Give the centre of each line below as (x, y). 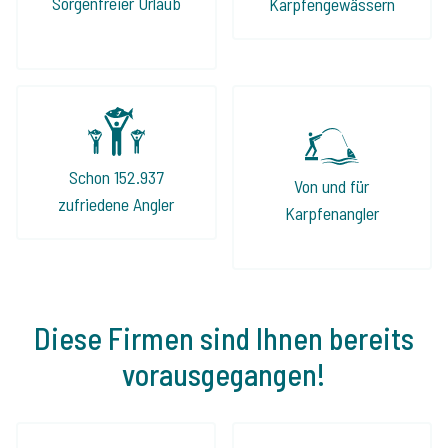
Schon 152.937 (116, 176)
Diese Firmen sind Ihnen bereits (224, 337)
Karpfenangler (331, 212)
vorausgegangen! (224, 373)
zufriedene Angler (116, 203)
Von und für (332, 185)
